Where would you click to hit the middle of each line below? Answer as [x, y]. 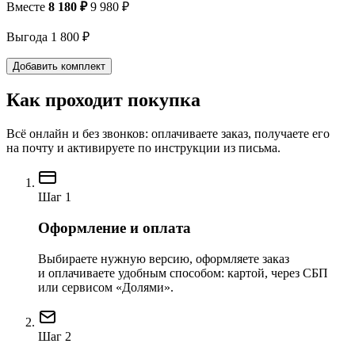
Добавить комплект [59, 66]
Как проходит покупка [103, 100]
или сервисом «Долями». [106, 287]
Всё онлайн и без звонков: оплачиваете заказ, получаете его [168, 134]
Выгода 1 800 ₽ [48, 36]
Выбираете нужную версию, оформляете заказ [164, 258]
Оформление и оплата [115, 228]
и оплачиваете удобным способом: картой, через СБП [183, 273]
